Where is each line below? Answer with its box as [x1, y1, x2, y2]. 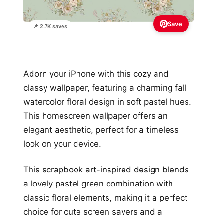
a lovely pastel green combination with [23, 179, 173, 189]
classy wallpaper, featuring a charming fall [23, 83, 186, 93]
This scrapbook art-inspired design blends [23, 165, 189, 175]
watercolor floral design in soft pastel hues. [23, 97, 191, 107]
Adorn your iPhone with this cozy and [23, 69, 169, 79]
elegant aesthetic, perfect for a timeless [23, 125, 179, 135]
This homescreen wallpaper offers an [23, 111, 168, 121]
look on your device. [23, 139, 101, 149]
